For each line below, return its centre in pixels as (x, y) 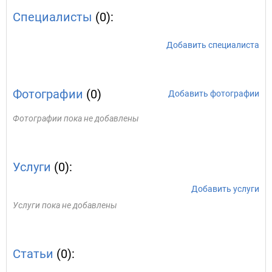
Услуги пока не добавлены (65, 205)
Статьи (33, 254)
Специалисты (53, 17)
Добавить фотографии (214, 93)
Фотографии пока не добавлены (76, 118)
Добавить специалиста (213, 45)
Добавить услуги (225, 189)
